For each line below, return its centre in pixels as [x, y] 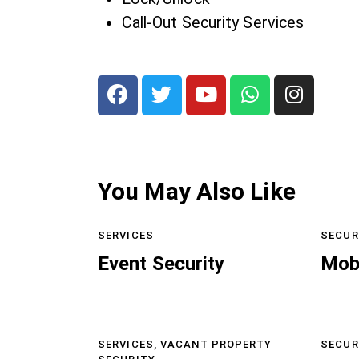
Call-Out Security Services [213, 22]
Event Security [161, 263]
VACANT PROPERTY [216, 344]
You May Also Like [197, 191]
